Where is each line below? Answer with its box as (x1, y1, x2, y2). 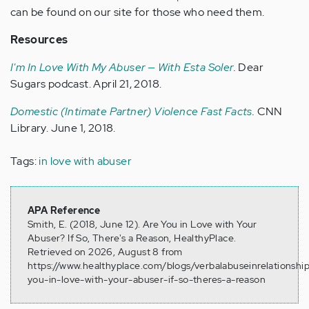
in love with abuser (39, 154, 132, 169)
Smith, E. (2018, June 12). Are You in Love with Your (28, 218, 257, 231)
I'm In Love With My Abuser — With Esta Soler (10, 60, 234, 75)
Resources (10, 32, 68, 48)
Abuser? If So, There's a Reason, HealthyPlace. (28, 232, 237, 245)
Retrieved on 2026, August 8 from (28, 246, 183, 259)
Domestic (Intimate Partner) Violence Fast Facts (10, 104, 252, 119)
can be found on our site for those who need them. (10, 5, 265, 20)
